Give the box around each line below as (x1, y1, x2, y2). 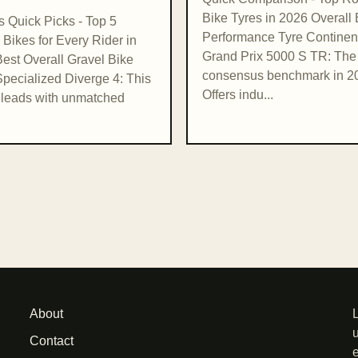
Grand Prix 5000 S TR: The (202, 50, 356, 64)
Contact (29, 334, 74, 348)
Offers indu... (202, 88, 273, 102)
